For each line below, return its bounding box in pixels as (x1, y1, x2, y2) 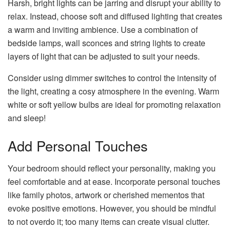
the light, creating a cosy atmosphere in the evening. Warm (8, 85, 219, 98)
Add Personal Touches (8, 135, 152, 156)
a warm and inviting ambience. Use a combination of (8, 24, 198, 36)
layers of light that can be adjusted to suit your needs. (8, 50, 202, 63)
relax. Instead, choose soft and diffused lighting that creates (8, 10, 222, 23)
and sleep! (8, 112, 48, 124)
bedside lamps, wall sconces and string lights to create (8, 37, 205, 49)
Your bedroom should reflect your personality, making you (8, 162, 216, 175)
